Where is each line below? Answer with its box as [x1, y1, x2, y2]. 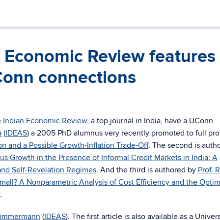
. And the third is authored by [96, 165, 198, 175]
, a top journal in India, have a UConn [87, 116, 213, 126]
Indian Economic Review [3, 116, 87, 126]
